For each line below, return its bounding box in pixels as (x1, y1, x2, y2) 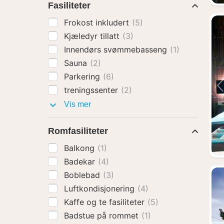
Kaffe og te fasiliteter (64, 197, 147, 207)
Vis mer (62, 100, 91, 108)
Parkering (64, 71, 102, 81)
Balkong (64, 143, 97, 153)
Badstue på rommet (64, 210, 141, 220)
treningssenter (64, 85, 120, 95)
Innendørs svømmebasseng (64, 44, 169, 54)
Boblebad (64, 170, 102, 180)
